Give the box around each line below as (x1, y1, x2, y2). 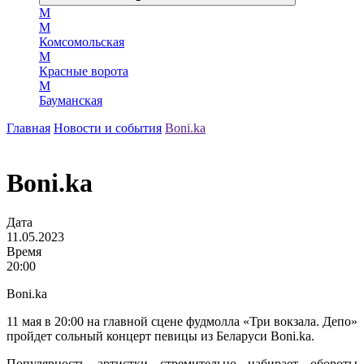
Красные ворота (39, 64, 128, 79)
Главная (6, 121, 50, 136)
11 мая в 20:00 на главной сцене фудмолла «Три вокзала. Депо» (6, 314, 357, 329)
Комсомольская (39, 35, 124, 50)
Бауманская (39, 93, 102, 108)
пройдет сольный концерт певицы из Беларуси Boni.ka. (6, 329, 314, 344)
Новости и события (54, 121, 162, 136)
